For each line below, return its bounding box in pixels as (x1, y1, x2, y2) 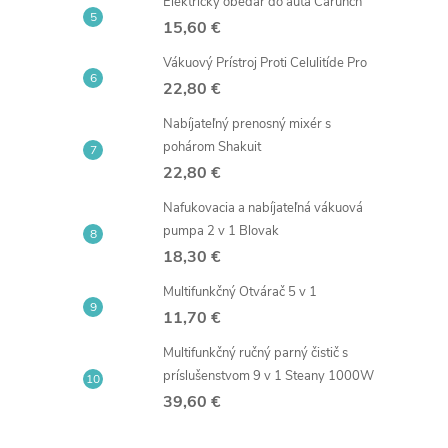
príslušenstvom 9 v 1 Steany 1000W (163, 367, 374, 385)
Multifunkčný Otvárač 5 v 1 (163, 283, 317, 301)
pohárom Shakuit (163, 138, 261, 156)
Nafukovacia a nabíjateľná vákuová (163, 199, 363, 217)
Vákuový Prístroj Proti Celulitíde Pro (163, 54, 367, 72)
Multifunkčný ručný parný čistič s (163, 344, 348, 362)
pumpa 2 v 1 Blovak (163, 222, 279, 240)
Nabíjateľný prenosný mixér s (163, 115, 331, 133)
